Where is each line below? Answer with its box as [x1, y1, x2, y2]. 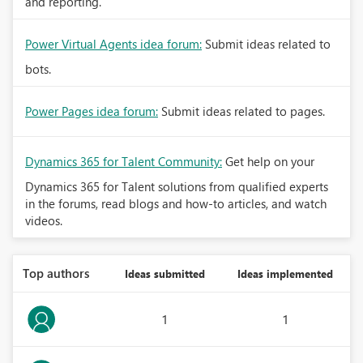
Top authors [23, 265, 89, 281]
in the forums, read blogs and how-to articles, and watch [25, 195, 327, 211]
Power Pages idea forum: [25, 103, 158, 119]
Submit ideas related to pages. [161, 103, 325, 119]
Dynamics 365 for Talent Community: [25, 153, 222, 169]
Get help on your [225, 153, 314, 169]
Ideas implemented [237, 267, 333, 280]
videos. [25, 212, 62, 228]
